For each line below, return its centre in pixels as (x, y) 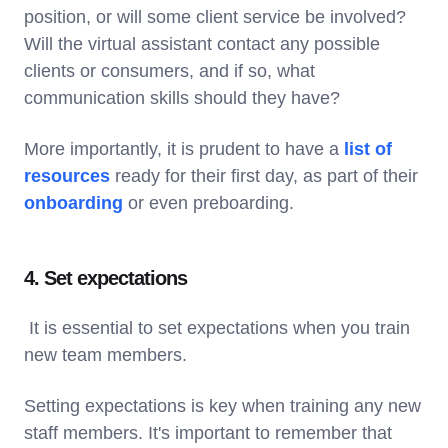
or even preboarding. (213, 202)
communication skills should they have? (182, 97)
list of (368, 148)
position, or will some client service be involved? (215, 16)
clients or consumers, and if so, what (169, 70)
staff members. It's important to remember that (208, 432)
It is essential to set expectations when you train (217, 327)
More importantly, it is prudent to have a (184, 148)
